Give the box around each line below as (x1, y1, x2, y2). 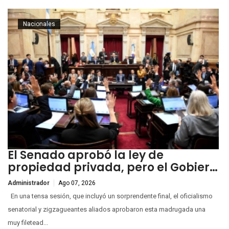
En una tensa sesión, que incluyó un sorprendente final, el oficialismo (8, 192, 213, 200)
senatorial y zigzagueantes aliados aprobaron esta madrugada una (8, 205, 205, 214)
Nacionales (23, 20, 55, 28)
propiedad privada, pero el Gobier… (8, 159, 218, 176)
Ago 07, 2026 (58, 179, 96, 187)
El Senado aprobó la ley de (8, 147, 164, 164)
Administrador (8, 179, 50, 187)
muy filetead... (8, 219, 48, 227)
